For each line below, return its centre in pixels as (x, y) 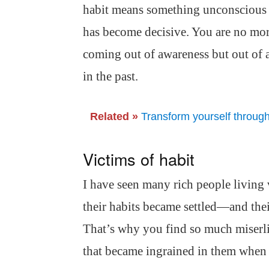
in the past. (110, 76)
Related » (114, 116)
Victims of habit (139, 159)
